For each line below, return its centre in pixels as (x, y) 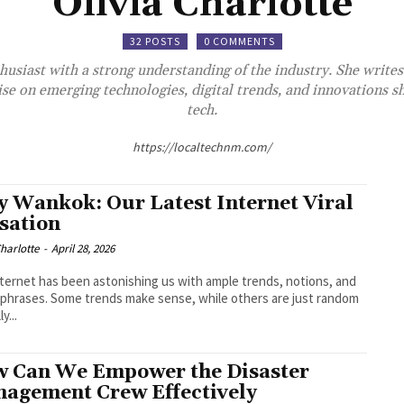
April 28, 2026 (83, 248)
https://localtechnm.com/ (202, 147)
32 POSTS (155, 41)
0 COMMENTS (239, 41)
